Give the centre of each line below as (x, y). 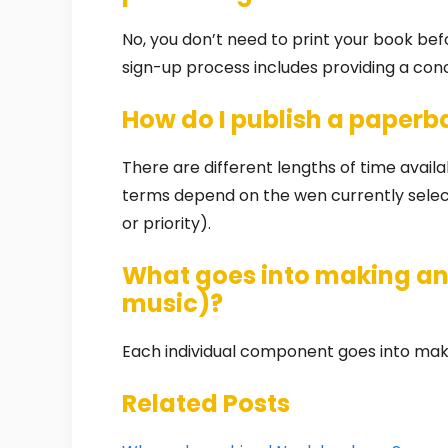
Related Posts (206, 403)
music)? (172, 303)
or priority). (166, 223)
